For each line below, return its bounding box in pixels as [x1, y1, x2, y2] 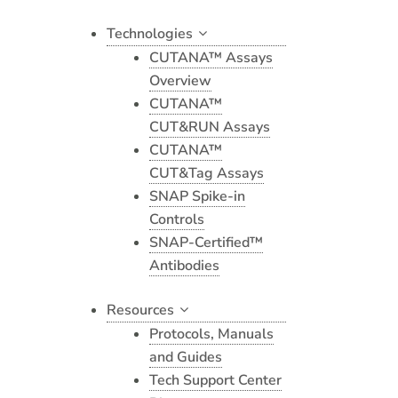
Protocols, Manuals [149, 324, 274, 344]
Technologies [107, 24, 193, 44]
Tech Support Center [149, 370, 282, 390]
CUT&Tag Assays [149, 163, 264, 183]
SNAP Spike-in [149, 187, 245, 206]
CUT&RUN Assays [149, 117, 270, 137]
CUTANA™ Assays [149, 48, 273, 68]
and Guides [149, 347, 222, 367]
